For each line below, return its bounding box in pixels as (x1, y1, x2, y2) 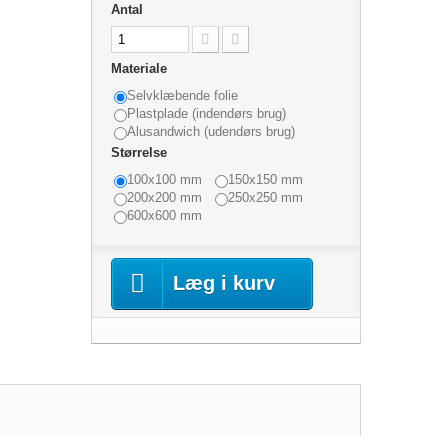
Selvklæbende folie (126, 88, 238, 103)
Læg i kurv (172, 272, 275, 294)
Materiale (110, 61, 171, 76)
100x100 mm (126, 172, 202, 187)
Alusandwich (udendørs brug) (126, 124, 295, 139)
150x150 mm (227, 172, 303, 187)
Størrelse (110, 145, 171, 160)
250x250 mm (227, 190, 303, 205)
